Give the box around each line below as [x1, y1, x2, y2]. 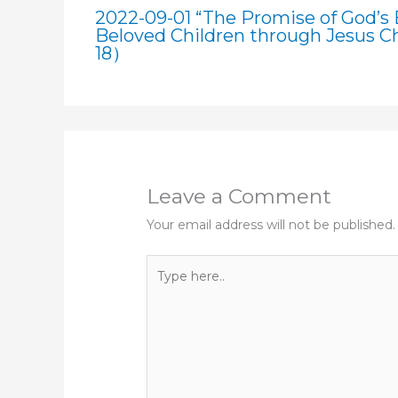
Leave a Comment [147, 183, 332, 209]
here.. [146, 280, 180, 297]
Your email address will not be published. [147, 216, 396, 233]
